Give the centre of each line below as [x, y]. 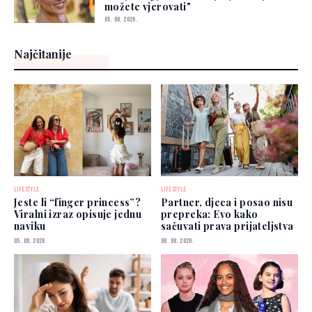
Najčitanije [43, 54]
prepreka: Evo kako [210, 214]
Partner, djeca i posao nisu [227, 202]
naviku [30, 226]
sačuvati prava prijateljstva [227, 226]
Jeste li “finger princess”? [78, 202]
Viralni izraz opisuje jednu [78, 214]
